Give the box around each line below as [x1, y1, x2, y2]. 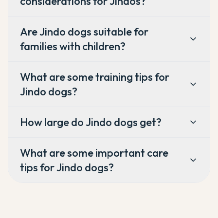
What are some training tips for [20, 70, 169, 84]
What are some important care [20, 146, 168, 160]
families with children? [20, 39, 126, 53]
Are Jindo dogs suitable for [20, 25, 148, 38]
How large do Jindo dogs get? [20, 115, 162, 129]
